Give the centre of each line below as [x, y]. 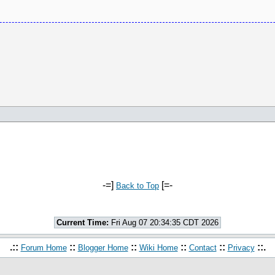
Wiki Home [158, 248]
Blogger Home [103, 248]
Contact [203, 248]
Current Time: [83, 223]
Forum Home [44, 248]
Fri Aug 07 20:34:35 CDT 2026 [164, 223]
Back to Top [137, 186]
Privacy [241, 248]
